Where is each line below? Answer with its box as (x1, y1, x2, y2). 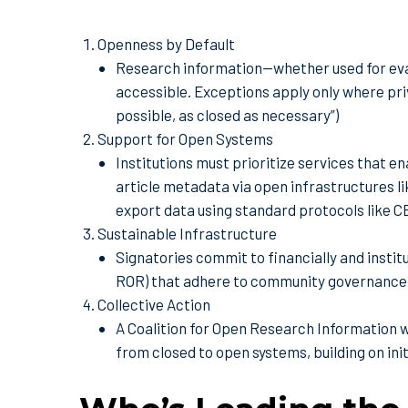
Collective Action (97, 294, 210, 313)
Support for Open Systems (97, 128, 273, 148)
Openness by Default (97, 34, 235, 53)
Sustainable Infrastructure (97, 223, 277, 242)
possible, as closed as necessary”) (116, 105, 339, 124)
